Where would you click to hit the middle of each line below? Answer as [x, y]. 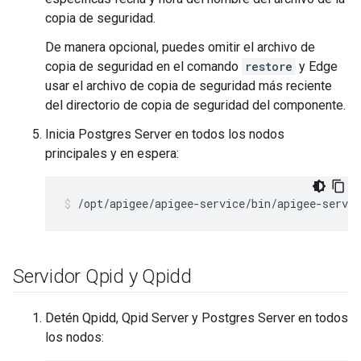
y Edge [317, 66]
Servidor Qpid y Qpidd [102, 276]
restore [269, 66]
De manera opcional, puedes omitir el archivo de [180, 47]
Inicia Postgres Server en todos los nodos [165, 134]
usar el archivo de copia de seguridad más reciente [189, 86]
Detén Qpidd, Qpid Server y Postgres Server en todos [197, 318]
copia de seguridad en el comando [143, 66]
